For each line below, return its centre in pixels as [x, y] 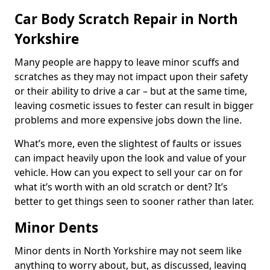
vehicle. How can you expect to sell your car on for [129, 172]
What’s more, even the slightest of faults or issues [128, 143]
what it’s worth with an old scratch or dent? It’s [121, 187]
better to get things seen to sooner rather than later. [134, 201]
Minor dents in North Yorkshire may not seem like [128, 251]
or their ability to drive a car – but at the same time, [131, 91]
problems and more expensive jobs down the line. [128, 120]
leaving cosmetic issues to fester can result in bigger [134, 105]
